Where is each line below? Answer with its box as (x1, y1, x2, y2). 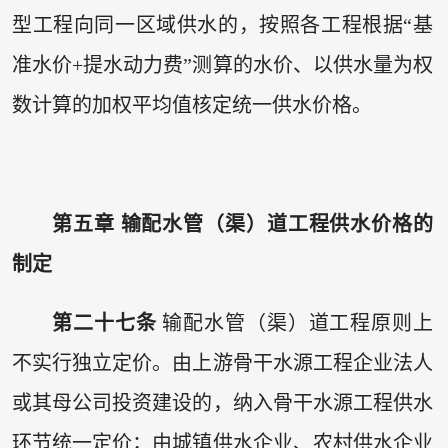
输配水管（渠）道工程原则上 (156, 312, 434, 335)
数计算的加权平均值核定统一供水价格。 (11, 93, 372, 116)
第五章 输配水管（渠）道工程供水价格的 (51, 212, 434, 235)
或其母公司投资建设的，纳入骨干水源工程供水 (11, 392, 434, 415)
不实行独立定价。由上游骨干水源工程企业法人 (11, 352, 434, 375)
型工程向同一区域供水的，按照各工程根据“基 (11, 13, 434, 36)
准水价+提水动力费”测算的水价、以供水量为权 (11, 53, 434, 76)
